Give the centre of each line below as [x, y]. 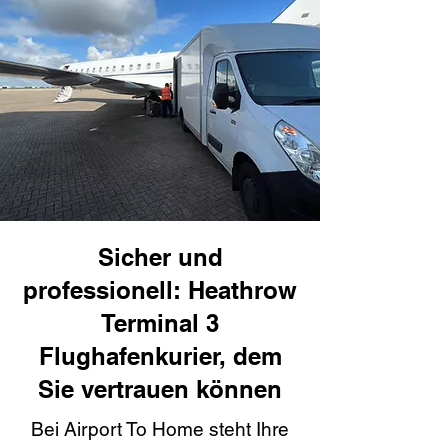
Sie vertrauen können [160, 389]
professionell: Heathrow [160, 290]
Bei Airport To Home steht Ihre [160, 429]
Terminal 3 [160, 323]
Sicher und [160, 257]
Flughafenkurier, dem [160, 356]
